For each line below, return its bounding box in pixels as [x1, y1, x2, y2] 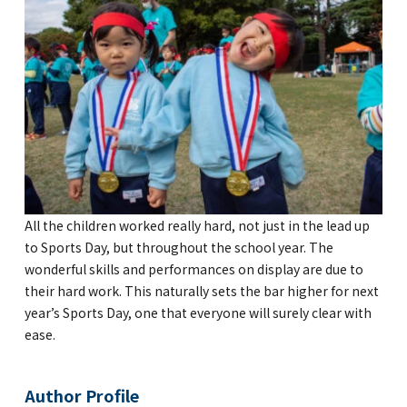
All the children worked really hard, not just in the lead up [24, 216, 370, 235]
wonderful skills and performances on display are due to [24, 260, 363, 279]
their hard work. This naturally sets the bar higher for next [24, 282, 379, 301]
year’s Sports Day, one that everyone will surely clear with [24, 303, 372, 323]
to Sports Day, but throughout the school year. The [24, 238, 333, 257]
